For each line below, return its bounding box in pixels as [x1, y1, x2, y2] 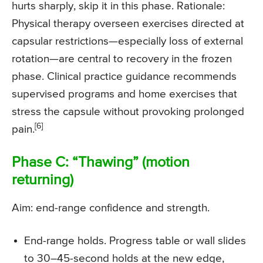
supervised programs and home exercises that [12, 89, 237, 100]
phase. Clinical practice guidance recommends [12, 71, 237, 83]
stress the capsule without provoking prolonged [12, 106, 244, 118]
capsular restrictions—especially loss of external [12, 36, 243, 48]
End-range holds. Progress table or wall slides [24, 235, 246, 247]
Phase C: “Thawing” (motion [12, 156, 190, 171]
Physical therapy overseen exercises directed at [12, 18, 244, 30]
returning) [12, 173, 73, 188]
